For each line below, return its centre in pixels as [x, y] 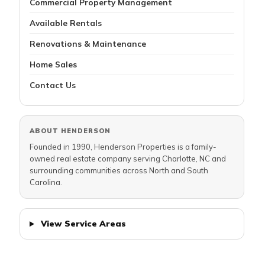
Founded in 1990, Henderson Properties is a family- [123, 147]
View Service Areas [82, 224]
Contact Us [53, 85]
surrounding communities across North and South [119, 171]
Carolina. [46, 182]
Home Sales [53, 64]
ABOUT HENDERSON [70, 131]
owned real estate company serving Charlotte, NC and [128, 159]
